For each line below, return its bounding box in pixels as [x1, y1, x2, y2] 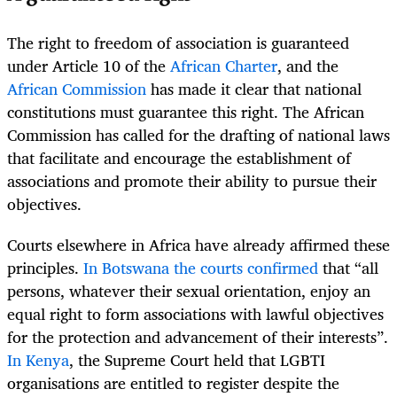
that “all [318, 254, 378, 282]
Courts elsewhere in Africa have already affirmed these [7, 231, 390, 259]
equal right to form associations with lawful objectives [7, 300, 384, 328]
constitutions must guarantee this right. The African [7, 97, 364, 125]
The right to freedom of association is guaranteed [7, 28, 349, 56]
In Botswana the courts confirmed [83, 254, 318, 282]
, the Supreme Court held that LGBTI [69, 346, 325, 374]
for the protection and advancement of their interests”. [7, 323, 388, 351]
